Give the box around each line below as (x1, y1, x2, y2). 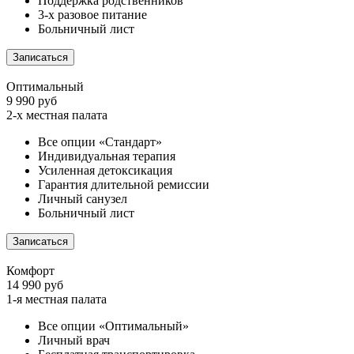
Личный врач (38, 333, 110, 348)
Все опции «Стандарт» (38, 135, 162, 149)
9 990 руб (6, 94, 57, 108)
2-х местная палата (6, 108, 107, 122)
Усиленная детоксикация (38, 164, 172, 178)
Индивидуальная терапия (38, 149, 175, 164)
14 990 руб (6, 278, 63, 292)
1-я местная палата (6, 292, 107, 307)
